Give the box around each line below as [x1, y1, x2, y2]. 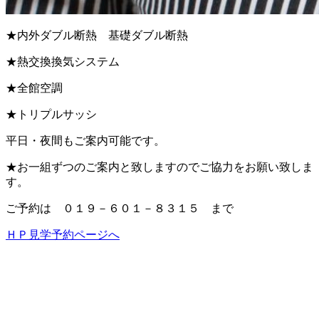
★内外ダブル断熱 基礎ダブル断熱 [6, 28, 188, 41]
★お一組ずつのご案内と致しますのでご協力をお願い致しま [6, 160, 313, 173]
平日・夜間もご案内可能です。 [6, 134, 165, 147]
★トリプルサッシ [6, 108, 97, 120]
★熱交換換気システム [6, 55, 120, 68]
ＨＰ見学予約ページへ [6, 228, 120, 241]
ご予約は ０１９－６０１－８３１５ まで [6, 202, 234, 214]
